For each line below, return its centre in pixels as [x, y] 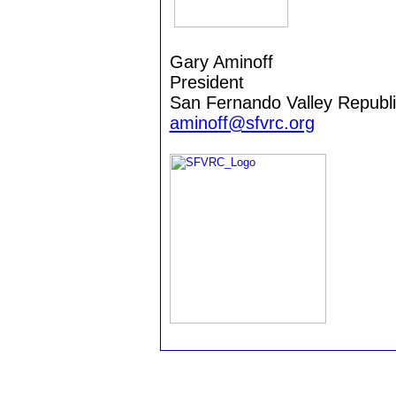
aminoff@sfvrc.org [242, 123]
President [206, 82]
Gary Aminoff [221, 62]
